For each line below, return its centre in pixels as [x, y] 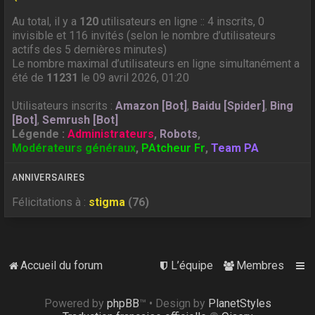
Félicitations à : [51, 202]
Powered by [75, 303]
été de [30, 78]
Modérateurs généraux [74, 148]
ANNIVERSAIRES [49, 178]
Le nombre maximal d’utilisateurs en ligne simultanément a [156, 64]
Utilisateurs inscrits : [64, 106]
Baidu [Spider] [229, 106]
